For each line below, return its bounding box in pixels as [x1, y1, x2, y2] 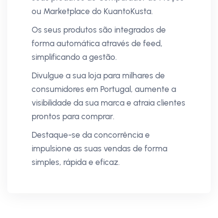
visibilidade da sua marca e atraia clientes [32, 97, 185, 108]
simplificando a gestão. [32, 52, 117, 62]
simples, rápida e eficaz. [32, 157, 120, 167]
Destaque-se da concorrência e [32, 129, 150, 140]
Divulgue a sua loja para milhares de [32, 70, 165, 80]
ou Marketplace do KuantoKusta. [32, 6, 153, 16]
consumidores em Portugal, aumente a [32, 84, 176, 94]
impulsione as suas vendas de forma [32, 143, 167, 153]
